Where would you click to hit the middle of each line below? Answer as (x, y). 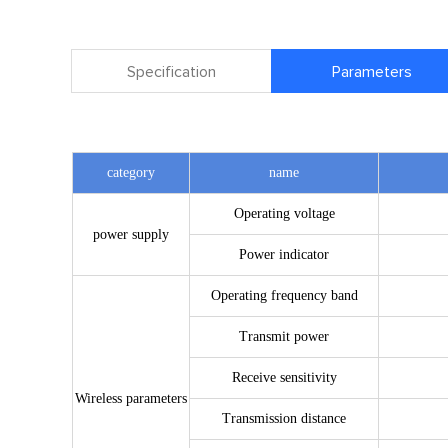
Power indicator (284, 254)
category (131, 172)
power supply (131, 234)
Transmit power (284, 336)
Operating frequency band (284, 295)
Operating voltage (284, 213)
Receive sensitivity (284, 377)
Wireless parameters (131, 398)
